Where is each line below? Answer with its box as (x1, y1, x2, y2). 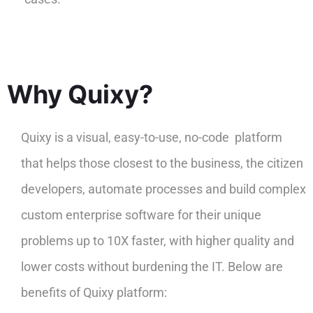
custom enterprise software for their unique (21, 207, 261, 222)
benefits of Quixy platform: (21, 284, 167, 300)
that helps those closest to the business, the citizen (21, 155, 303, 170)
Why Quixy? (7, 78, 153, 110)
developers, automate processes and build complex (21, 181, 306, 196)
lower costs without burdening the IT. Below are (21, 259, 283, 274)
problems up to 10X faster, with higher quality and (21, 233, 294, 248)
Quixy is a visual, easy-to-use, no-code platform (21, 129, 282, 145)
